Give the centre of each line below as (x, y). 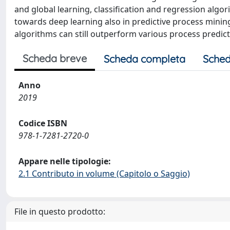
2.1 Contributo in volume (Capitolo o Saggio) (104, 173)
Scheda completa (145, 59)
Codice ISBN (43, 123)
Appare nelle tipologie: (65, 161)
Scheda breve (55, 58)
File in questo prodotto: (60, 211)
